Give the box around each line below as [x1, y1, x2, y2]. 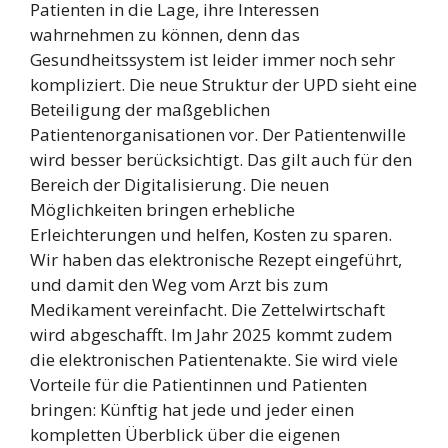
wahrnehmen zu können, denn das [30, 23, 300, 47]
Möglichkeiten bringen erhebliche [30, 198, 295, 222]
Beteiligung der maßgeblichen [30, 98, 270, 122]
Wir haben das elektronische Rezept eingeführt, [30, 248, 402, 272]
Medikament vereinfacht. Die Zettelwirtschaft [30, 298, 385, 322]
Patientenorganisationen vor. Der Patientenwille [30, 123, 406, 147]
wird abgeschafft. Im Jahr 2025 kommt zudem [30, 323, 392, 347]
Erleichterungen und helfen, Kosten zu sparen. [30, 223, 392, 247]
